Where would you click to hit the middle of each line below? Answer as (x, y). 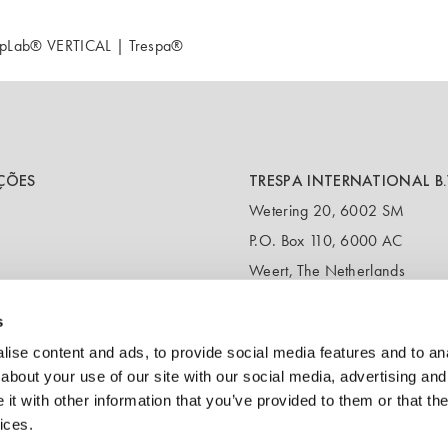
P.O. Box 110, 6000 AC (326, 240)
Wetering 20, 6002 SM (327, 210)
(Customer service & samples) (345, 322)
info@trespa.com (319, 404)
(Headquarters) (299, 374)
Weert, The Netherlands (327, 270)
